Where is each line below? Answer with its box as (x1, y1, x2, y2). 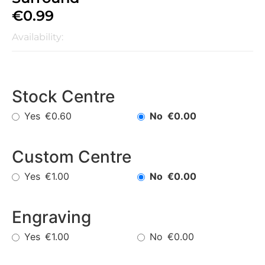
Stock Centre (12, 86, 115, 107)
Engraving (12, 207, 91, 228)
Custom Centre (12, 147, 131, 167)
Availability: (12, 31, 63, 43)
